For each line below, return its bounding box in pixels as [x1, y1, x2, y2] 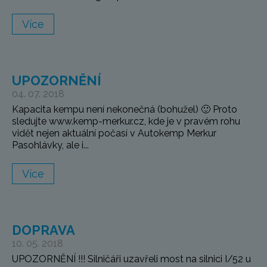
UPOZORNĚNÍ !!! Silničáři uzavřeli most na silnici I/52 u [12, 253, 251, 265]
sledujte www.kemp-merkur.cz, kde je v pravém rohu [12, 116, 240, 128]
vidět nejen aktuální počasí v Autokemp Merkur [12, 128, 216, 139]
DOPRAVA [12, 222, 75, 238]
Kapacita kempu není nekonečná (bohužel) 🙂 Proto [12, 104, 237, 116]
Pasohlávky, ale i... [12, 139, 89, 151]
